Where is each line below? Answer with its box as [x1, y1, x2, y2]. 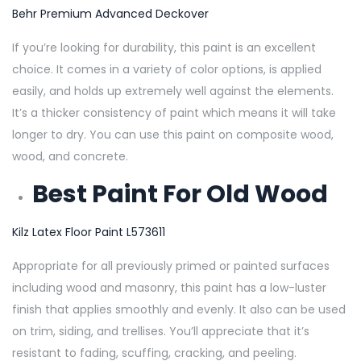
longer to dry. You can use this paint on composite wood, [12, 126, 334, 143]
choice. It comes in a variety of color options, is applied [12, 60, 322, 77]
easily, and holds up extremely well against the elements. [12, 82, 334, 99]
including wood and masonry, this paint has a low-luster [12, 279, 326, 296]
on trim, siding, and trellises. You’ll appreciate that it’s [12, 322, 309, 339]
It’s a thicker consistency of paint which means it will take [12, 104, 336, 121]
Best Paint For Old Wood [32, 176, 328, 211]
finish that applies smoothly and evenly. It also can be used [12, 301, 346, 317]
